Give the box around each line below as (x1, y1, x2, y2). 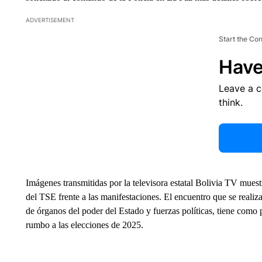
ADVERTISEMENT (25, 16, 74, 23)
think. (218, 96, 243, 108)
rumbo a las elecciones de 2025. (25, 220, 143, 230)
